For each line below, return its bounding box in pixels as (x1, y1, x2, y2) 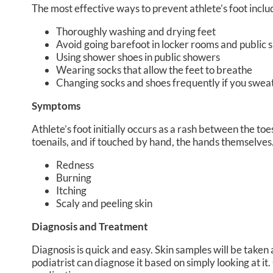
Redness (56, 158, 94, 172)
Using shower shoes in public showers (56, 51, 220, 64)
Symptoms (32, 99, 80, 113)
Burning (56, 171, 91, 185)
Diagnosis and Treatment (32, 220, 148, 233)
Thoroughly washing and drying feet (56, 25, 216, 38)
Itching (56, 184, 87, 197)
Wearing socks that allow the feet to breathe (56, 63, 252, 77)
